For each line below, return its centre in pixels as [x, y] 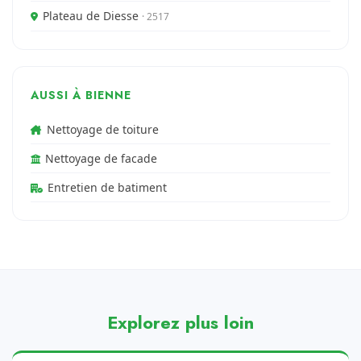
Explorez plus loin [180, 322]
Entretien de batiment [107, 187]
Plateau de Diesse [92, 16]
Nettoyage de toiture [103, 129]
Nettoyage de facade [101, 158]
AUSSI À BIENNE [81, 95]
